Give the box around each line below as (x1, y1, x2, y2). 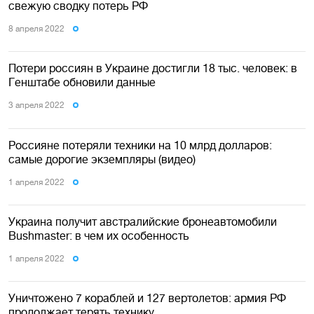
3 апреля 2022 (8, 100, 64, 111)
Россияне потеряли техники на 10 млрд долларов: (8, 138, 272, 151)
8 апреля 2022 (8, 23, 64, 34)
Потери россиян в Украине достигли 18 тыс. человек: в (8, 62, 297, 75)
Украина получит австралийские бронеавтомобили (8, 215, 277, 228)
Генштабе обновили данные (8, 76, 156, 89)
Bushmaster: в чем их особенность (8, 229, 189, 243)
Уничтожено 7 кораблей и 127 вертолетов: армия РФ (8, 292, 286, 305)
